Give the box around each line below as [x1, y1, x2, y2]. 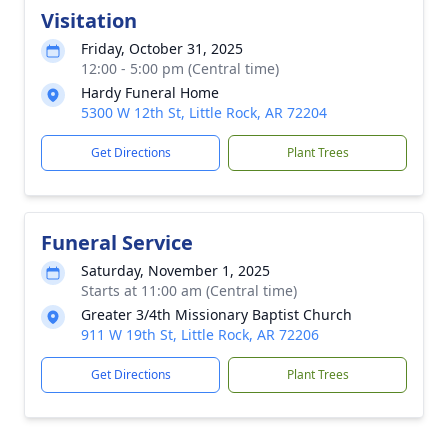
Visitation [41, 7, 137, 34]
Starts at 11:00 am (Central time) [81, 281, 297, 300]
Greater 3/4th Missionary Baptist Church [81, 305, 352, 324]
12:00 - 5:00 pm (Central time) [81, 59, 279, 78]
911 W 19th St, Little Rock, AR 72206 [81, 325, 319, 344]
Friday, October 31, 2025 [81, 39, 243, 58]
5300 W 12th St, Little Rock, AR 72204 [81, 103, 327, 122]
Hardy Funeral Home [81, 83, 219, 102]
